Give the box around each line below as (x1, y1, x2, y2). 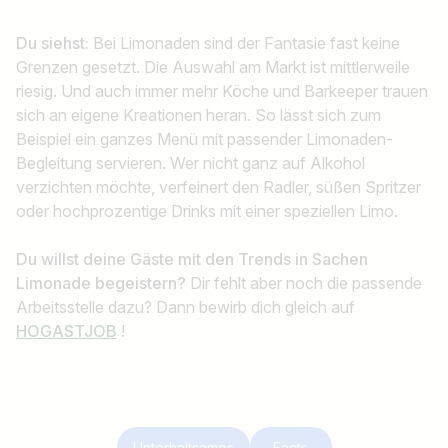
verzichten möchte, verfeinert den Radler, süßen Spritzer (16, 177, 421, 198)
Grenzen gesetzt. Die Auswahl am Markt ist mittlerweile (16, 57, 410, 78)
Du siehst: (16, 33, 93, 54)
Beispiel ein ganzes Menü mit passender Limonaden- (16, 129, 393, 150)
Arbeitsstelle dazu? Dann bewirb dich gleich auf (16, 297, 355, 318)
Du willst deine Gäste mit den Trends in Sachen (16, 249, 368, 270)
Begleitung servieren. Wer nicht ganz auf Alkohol (16, 153, 365, 174)
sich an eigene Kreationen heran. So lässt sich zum (16, 105, 381, 126)
